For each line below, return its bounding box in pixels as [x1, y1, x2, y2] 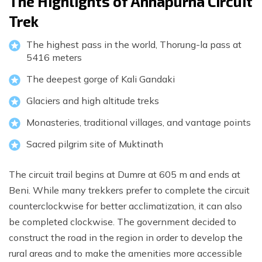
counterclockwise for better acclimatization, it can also [9, 200, 242, 212]
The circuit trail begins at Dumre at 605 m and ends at [9, 168, 240, 181]
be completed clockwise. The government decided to [9, 216, 236, 228]
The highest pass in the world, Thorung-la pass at [26, 39, 242, 51]
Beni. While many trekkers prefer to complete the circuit [9, 184, 250, 196]
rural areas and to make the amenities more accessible [9, 247, 242, 260]
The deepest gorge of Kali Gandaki [26, 73, 175, 85]
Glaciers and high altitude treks [26, 95, 159, 107]
